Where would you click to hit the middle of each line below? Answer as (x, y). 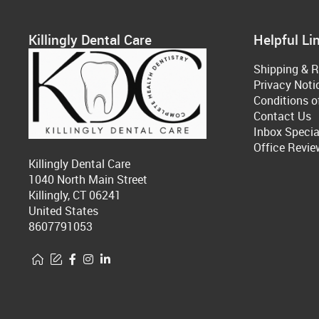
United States (63, 211)
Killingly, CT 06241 (75, 195)
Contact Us (282, 116)
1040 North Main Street (88, 180)
